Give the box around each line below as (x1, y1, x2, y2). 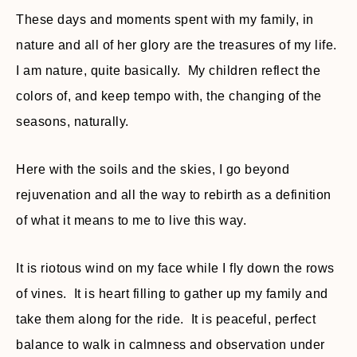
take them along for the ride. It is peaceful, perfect (16, 312, 316, 326)
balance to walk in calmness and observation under (16, 337, 325, 351)
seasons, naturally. (16, 114, 129, 128)
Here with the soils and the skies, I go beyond (16, 162, 289, 176)
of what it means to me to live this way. (16, 213, 246, 227)
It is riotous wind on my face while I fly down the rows (16, 261, 335, 275)
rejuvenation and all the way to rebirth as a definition (16, 187, 331, 202)
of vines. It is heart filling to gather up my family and (16, 286, 328, 300)
